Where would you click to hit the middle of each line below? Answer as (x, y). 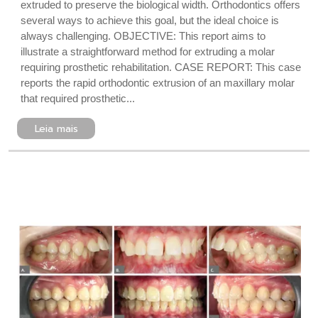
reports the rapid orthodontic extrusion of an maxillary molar (158, 83)
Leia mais (56, 129)
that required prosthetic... (78, 98)
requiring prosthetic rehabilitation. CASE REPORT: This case (161, 67)
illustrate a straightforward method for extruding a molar (148, 51)
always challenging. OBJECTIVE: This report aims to (143, 36)
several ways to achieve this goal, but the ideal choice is (150, 20)
